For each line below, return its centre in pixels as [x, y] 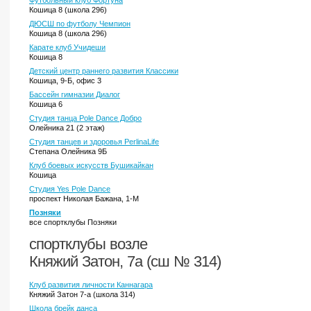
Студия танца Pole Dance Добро [85, 118]
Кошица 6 [46, 104]
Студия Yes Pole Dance [70, 189]
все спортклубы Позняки [73, 222]
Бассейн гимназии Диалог [75, 94]
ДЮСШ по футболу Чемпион [80, 24]
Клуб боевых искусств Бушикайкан [91, 165]
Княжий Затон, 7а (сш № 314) [125, 261]
